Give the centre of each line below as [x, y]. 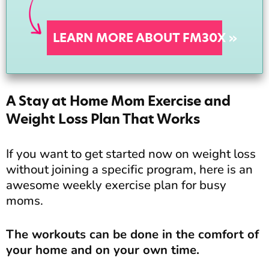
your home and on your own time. [103, 249]
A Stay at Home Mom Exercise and [118, 101]
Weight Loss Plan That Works [103, 119]
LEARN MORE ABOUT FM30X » [145, 38]
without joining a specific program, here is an [129, 169]
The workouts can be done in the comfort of [132, 234]
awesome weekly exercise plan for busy [116, 185]
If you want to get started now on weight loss [131, 153]
